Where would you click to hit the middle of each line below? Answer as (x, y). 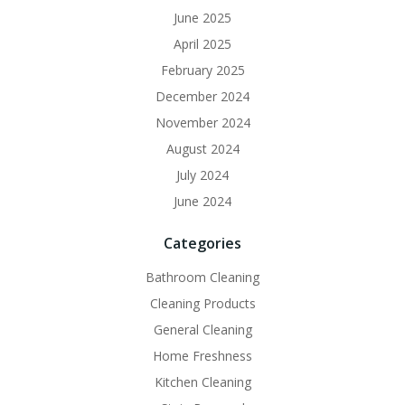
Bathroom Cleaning (202, 277)
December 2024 (202, 96)
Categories (202, 243)
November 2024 (202, 122)
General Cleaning (202, 330)
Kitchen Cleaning (202, 382)
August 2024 (202, 149)
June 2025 (202, 18)
